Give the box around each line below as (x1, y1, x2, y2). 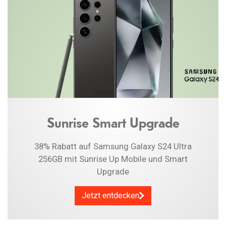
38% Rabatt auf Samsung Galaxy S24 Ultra (34, 141, 192, 151)
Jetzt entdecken (82, 191, 139, 201)
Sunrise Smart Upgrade (46, 113, 180, 132)
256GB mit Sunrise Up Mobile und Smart (38, 153, 188, 164)
